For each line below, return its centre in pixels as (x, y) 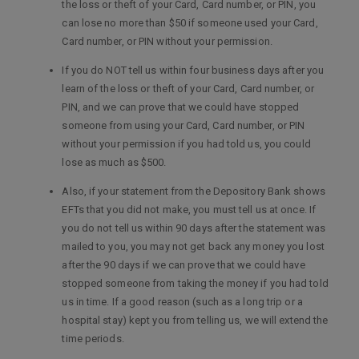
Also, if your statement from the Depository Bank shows (194, 191)
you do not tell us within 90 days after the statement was (194, 228)
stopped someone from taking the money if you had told (195, 283)
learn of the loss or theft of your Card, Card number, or (188, 89)
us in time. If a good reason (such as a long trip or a (182, 302)
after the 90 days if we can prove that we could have (184, 265)
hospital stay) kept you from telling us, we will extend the (195, 320)
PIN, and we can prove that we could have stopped (181, 107)
